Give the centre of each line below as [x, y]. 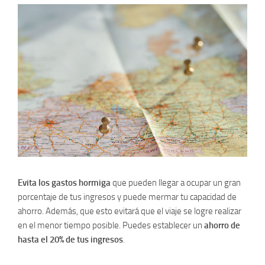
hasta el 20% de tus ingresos [70, 240]
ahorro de [222, 226]
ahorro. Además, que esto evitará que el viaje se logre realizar [130, 211]
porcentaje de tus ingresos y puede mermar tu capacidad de [127, 197]
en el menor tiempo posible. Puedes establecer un [111, 226]
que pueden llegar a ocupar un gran [176, 183]
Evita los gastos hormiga [64, 183]
